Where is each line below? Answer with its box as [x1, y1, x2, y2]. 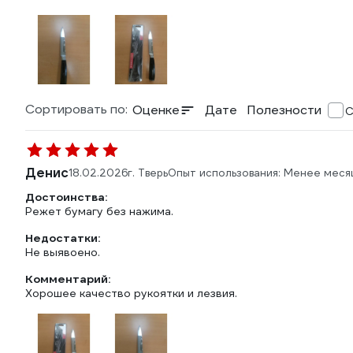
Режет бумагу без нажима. [25, 204, 173, 218]
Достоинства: [25, 190, 107, 204]
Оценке [132, 102, 180, 118]
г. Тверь [128, 166, 168, 180]
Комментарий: [25, 272, 110, 286]
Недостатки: [25, 231, 100, 245]
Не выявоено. [25, 245, 100, 259]
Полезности [247, 102, 321, 118]
